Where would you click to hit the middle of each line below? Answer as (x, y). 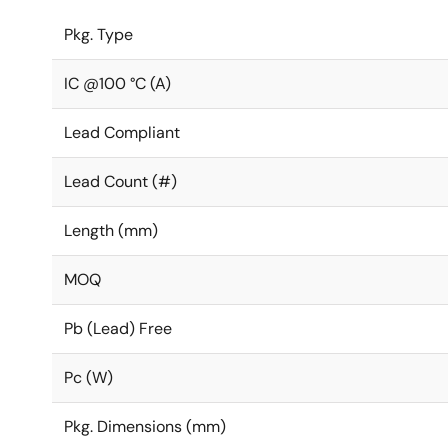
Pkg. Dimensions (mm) (145, 426)
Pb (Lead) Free (118, 328)
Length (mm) (111, 230)
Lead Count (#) (120, 181)
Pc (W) (88, 377)
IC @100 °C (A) (117, 83)
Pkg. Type (98, 34)
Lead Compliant (122, 132)
